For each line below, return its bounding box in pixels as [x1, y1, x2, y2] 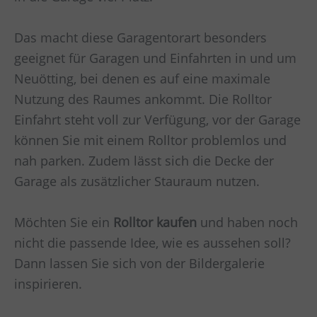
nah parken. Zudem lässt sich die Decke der [14, 151, 274, 169]
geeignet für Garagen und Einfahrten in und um [14, 49, 296, 67]
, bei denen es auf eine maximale [74, 69, 270, 87]
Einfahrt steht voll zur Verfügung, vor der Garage [14, 110, 301, 128]
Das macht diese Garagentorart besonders [14, 28, 267, 46]
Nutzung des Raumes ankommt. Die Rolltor [14, 90, 272, 108]
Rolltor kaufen [113, 213, 197, 231]
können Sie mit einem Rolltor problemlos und [14, 131, 287, 149]
